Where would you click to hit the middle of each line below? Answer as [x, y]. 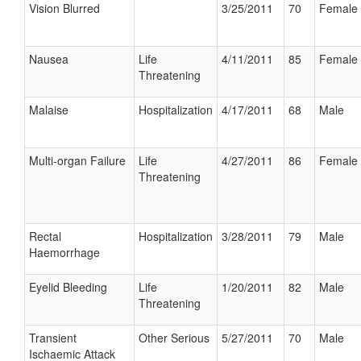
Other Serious [174, 338]
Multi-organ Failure [77, 160]
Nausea [49, 59]
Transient [53, 338]
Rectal [45, 236]
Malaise [49, 110]
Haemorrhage [64, 252]
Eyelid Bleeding [68, 287]
